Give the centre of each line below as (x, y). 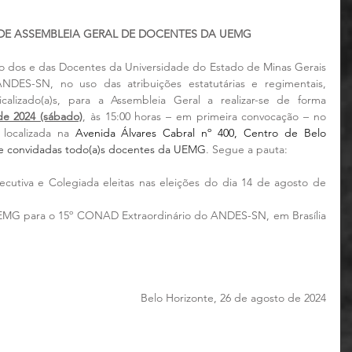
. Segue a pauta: (247, 149)
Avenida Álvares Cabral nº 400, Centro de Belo (200, 133)
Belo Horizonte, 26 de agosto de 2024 (233, 298)
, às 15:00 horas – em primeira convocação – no (205, 116)
